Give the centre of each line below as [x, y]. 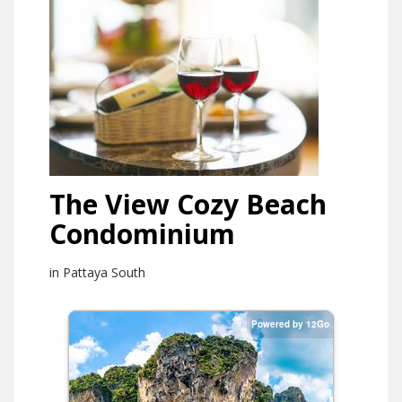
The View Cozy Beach [188, 204]
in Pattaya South [97, 272]
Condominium [142, 234]
